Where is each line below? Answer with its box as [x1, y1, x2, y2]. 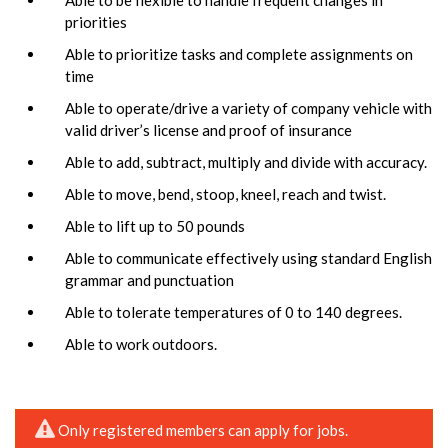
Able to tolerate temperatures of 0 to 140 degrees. [65, 302, 402, 321]
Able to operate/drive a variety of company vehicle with [65, 98, 432, 117]
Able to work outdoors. [65, 334, 217, 353]
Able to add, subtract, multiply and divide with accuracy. [65, 152, 427, 171]
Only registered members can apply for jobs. [58, 420, 349, 439]
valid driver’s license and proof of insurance [65, 120, 352, 139]
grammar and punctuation [65, 270, 234, 289]
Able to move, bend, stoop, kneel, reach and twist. [65, 184, 386, 203]
